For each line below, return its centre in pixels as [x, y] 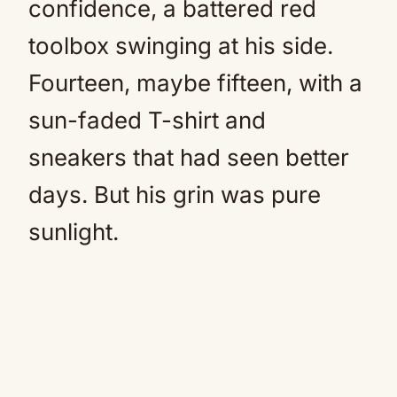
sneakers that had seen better [189, 157]
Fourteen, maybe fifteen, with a [195, 83]
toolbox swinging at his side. [181, 46]
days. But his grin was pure [175, 195]
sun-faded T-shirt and [147, 120]
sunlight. [74, 232]
